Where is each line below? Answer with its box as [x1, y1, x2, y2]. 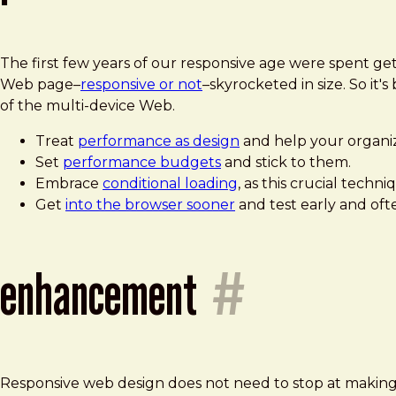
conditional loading [103, 175, 238, 193]
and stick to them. [221, 154, 351, 171]
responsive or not [80, 76, 202, 94]
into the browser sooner [65, 196, 235, 214]
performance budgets [63, 154, 221, 171]
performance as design [78, 133, 240, 150]
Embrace [35, 175, 103, 193]
